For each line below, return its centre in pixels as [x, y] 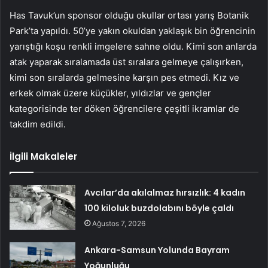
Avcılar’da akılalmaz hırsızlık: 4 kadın [165, 193]
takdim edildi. [38, 124]
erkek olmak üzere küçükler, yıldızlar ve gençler [110, 93]
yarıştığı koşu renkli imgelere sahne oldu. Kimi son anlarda [133, 47]
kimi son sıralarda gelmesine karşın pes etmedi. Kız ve [124, 78]
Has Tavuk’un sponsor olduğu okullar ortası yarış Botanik [129, 16]
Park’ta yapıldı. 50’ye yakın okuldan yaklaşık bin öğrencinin [133, 31]
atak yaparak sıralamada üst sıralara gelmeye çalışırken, [127, 62]
